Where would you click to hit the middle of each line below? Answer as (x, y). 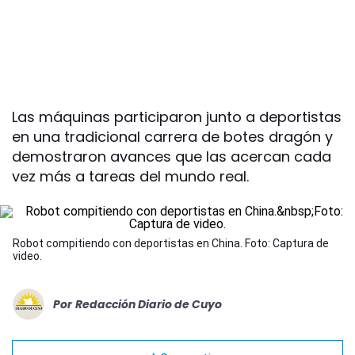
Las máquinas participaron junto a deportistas (177, 117)
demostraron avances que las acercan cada (172, 157)
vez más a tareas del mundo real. (130, 177)
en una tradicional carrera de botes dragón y (172, 137)
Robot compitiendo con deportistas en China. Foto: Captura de (171, 244)
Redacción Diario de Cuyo (149, 304)
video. (27, 256)
